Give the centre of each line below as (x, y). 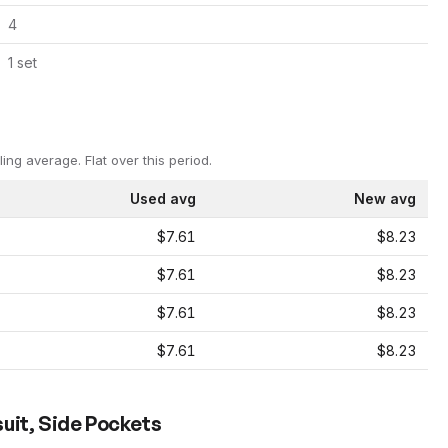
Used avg (163, 199)
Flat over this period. (146, 160)
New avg (385, 199)
